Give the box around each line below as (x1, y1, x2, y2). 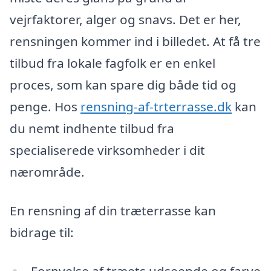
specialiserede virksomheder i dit (10, 142, 205, 159)
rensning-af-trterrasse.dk (80, 98, 232, 116)
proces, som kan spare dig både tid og (10, 76, 237, 94)
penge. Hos (10, 98, 80, 116)
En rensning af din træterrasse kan (10, 201, 216, 219)
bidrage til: (10, 223, 74, 241)
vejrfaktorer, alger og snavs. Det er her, (10, 11, 241, 28)
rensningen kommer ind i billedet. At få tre (10, 33, 261, 50)
